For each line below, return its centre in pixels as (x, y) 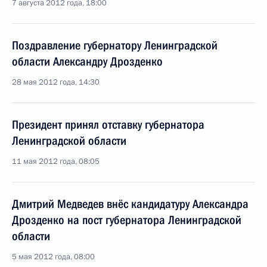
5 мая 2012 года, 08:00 (53, 257)
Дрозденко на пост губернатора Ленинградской (127, 220)
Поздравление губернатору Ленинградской (115, 45)
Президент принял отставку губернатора (108, 125)
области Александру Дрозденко (87, 61)
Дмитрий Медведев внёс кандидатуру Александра (130, 204)
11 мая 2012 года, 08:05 (56, 162)
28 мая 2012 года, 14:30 (56, 82)
